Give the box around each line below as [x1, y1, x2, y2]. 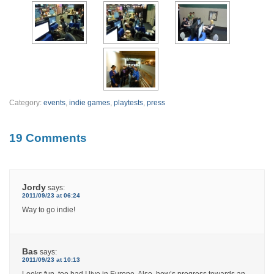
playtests [114, 98, 143, 107]
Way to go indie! [22, 205, 76, 214]
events [43, 98, 65, 107]
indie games [69, 98, 110, 107]
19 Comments [9, 131, 87, 144]
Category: [9, 98, 43, 107]
